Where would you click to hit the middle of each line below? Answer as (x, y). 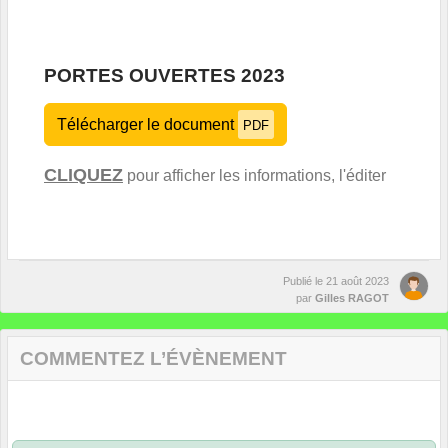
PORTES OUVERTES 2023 (164, 75)
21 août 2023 (357, 280)
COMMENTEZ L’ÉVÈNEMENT (153, 358)
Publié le (304, 280)
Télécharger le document (147, 124)
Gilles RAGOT (352, 297)
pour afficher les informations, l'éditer (254, 175)
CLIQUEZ (83, 174)
